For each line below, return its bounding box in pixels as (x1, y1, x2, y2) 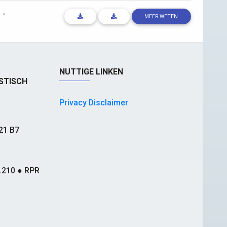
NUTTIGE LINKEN (59, 66, 123, 77)
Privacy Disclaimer (59, 97, 128, 108)
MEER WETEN (144, 13, 178, 20)
